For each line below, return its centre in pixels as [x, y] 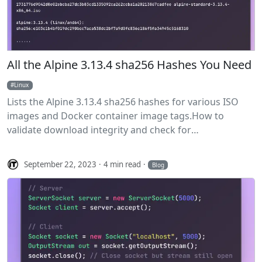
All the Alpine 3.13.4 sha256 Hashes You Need [129, 65]
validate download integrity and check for [99, 130]
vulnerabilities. [39, 144]
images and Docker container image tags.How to [116, 116]
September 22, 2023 [61, 164]
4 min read [123, 164]
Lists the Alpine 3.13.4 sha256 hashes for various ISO [123, 102]
